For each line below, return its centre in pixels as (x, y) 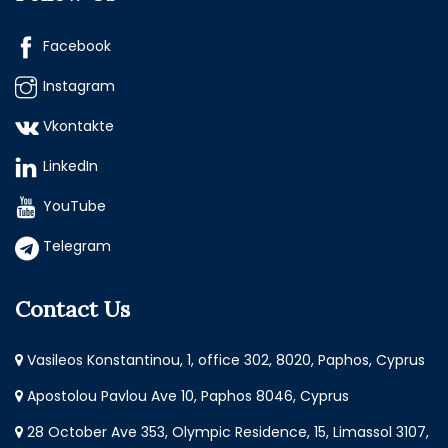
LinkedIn (70, 166)
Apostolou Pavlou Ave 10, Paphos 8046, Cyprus (186, 396)
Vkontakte (78, 126)
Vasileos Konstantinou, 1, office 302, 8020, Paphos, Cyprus (224, 360)
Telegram (77, 246)
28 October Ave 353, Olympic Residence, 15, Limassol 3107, (226, 432)
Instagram (79, 86)
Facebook (77, 46)
